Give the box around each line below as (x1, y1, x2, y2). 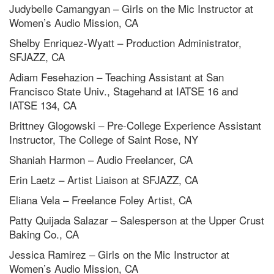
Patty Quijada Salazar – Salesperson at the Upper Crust (9, 212, 264, 228)
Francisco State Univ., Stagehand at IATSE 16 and (9, 83, 238, 99)
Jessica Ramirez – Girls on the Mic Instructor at (9, 246, 229, 262)
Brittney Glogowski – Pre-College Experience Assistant (9, 117, 261, 133)
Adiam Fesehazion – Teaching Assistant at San (9, 69, 224, 85)
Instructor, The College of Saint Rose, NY (9, 131, 198, 147)
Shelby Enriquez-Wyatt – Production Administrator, (9, 35, 242, 51)
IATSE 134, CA (9, 97, 76, 113)
